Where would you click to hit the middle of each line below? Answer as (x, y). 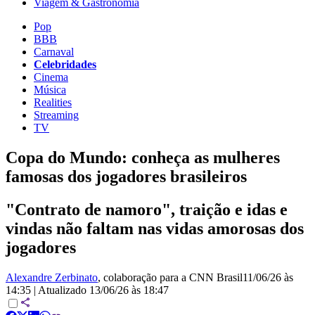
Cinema (51, 77)
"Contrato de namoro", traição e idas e (147, 209)
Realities (53, 102)
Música (50, 89)
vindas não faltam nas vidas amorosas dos (155, 228)
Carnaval (54, 51)
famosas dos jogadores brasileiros (126, 176)
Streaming (56, 115)
